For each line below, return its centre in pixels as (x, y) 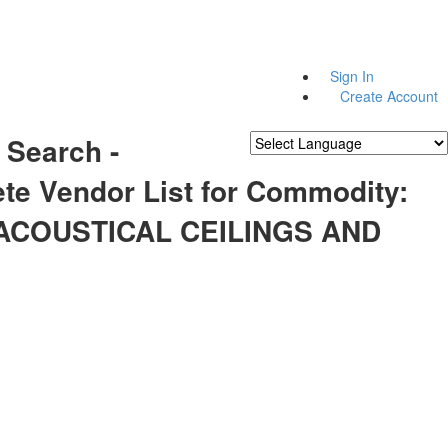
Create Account (389, 96)
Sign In (352, 76)
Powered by (289, 165)
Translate (395, 165)
